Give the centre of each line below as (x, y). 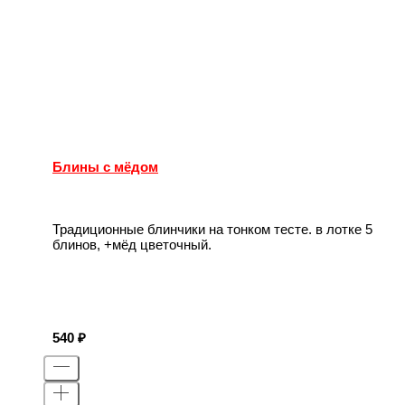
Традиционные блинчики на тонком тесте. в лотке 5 (212, 230)
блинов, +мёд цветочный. (132, 245)
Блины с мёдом (105, 166)
